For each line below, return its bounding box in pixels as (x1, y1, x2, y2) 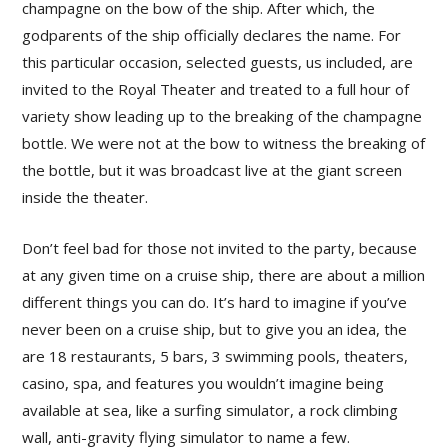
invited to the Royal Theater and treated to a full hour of (22, 78, 410, 99)
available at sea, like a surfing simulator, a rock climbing (22, 399, 399, 420)
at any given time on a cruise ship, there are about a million (22, 264, 426, 285)
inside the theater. (22, 186, 149, 207)
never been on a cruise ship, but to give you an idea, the (22, 318, 408, 339)
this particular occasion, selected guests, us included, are (22, 51, 414, 72)
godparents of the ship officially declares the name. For (22, 24, 402, 45)
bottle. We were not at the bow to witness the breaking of (22, 132, 426, 153)
